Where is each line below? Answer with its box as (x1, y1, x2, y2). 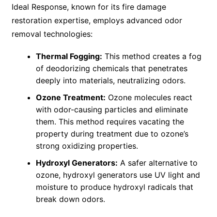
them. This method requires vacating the (35, 117, 184, 127)
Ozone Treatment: (35, 93, 106, 103)
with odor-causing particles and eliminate (35, 105, 188, 115)
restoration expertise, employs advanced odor (11, 15, 182, 26)
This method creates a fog (102, 51, 201, 62)
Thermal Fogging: (35, 51, 102, 62)
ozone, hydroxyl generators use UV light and (35, 170, 200, 180)
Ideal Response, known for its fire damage (11, 2, 166, 12)
